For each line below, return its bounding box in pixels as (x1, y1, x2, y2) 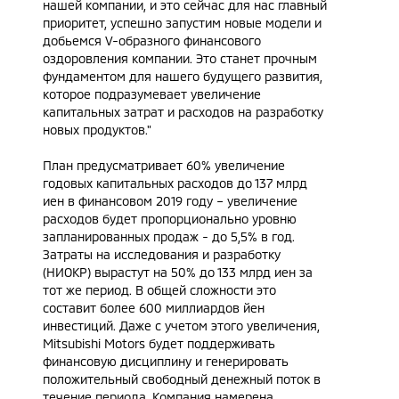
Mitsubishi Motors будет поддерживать (43, 336, 275, 351)
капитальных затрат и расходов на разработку (43, 104, 323, 119)
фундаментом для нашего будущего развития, (43, 69, 322, 84)
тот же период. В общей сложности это (43, 282, 276, 297)
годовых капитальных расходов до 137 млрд (43, 175, 307, 191)
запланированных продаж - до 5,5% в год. (43, 229, 295, 244)
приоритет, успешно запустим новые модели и (43, 15, 322, 30)
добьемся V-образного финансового (43, 33, 261, 48)
